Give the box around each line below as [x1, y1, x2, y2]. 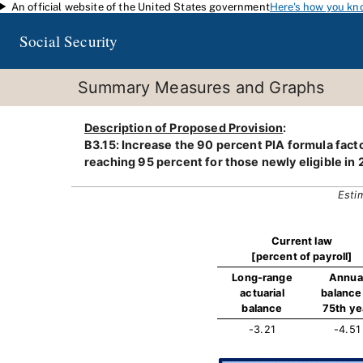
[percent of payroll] [251, 250, 352, 263]
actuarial [240, 287, 284, 299]
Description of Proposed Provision [84, 121, 284, 135]
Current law [271, 235, 332, 247]
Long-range [232, 271, 293, 284]
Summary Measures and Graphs [78, 78, 325, 97]
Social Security [19, 31, 118, 51]
